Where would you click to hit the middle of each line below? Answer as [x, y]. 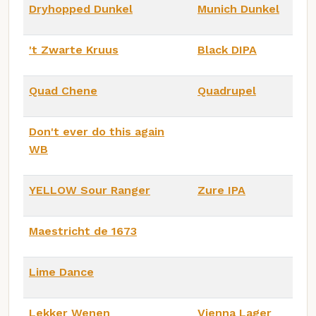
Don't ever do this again [97, 131]
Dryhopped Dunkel [81, 8]
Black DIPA [227, 49]
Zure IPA [221, 190]
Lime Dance [61, 272]
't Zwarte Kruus [74, 49]
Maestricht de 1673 [83, 231]
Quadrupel [227, 90]
